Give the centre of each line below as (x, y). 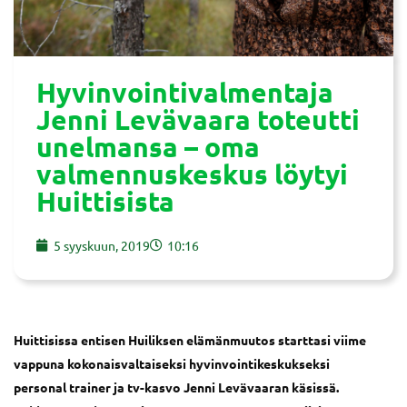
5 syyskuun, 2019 (102, 245)
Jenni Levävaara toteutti (198, 119)
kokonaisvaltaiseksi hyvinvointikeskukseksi (199, 363)
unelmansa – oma (148, 147)
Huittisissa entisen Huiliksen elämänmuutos (146, 340)
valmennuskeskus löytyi (192, 174)
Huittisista (105, 201)
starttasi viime (322, 340)
